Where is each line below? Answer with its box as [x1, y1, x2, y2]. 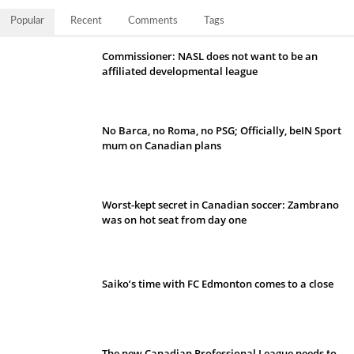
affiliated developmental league [102, 64, 258, 78]
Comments [128, 16, 178, 26]
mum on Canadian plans [102, 138, 221, 153]
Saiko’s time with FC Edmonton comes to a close [102, 277, 333, 291]
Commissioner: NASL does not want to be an [102, 49, 318, 63]
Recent [70, 16, 102, 26]
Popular [10, 16, 44, 26]
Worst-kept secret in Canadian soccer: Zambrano [102, 198, 339, 212]
